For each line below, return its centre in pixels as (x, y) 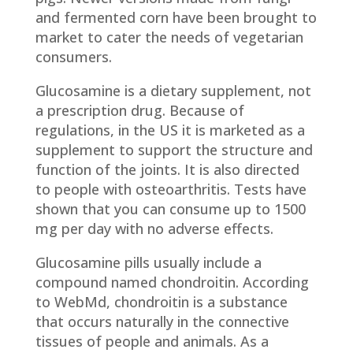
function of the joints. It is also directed (167, 169)
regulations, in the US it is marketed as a (170, 130)
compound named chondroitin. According (172, 282)
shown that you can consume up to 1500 (170, 209)
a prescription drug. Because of (139, 110)
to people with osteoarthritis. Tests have (171, 189)
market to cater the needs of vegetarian (169, 37)
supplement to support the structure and (174, 150)
